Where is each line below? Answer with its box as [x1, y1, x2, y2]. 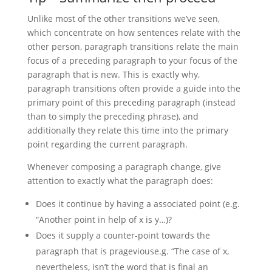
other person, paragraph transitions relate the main [27, 41, 239, 52]
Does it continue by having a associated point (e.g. [35, 198, 240, 209]
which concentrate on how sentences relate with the [27, 27, 240, 38]
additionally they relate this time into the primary [27, 124, 228, 136]
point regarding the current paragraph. [27, 138, 188, 150]
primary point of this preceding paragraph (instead [27, 97, 236, 108]
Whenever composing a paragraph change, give [27, 161, 221, 172]
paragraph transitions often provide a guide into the [27, 83, 240, 94]
